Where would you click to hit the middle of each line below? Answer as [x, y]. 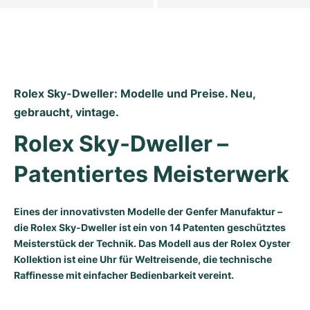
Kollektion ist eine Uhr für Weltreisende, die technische [143, 259]
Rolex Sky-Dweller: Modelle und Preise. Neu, [135, 93]
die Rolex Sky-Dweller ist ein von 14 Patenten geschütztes [150, 227]
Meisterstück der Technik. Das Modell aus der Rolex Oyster [152, 243]
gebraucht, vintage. [66, 112]
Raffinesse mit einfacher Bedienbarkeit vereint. [124, 275]
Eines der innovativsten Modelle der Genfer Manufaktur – [148, 211]
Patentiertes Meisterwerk [152, 174]
